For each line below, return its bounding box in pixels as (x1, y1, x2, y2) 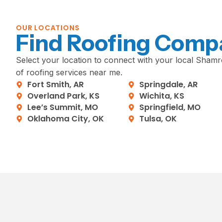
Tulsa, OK (139, 113, 177, 125)
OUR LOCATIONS (16, 23, 80, 33)
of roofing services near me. (16, 67, 122, 78)
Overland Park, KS (27, 90, 100, 102)
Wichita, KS (139, 90, 184, 102)
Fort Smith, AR (27, 79, 84, 91)
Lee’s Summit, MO (27, 102, 98, 113)
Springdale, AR (139, 79, 198, 91)
